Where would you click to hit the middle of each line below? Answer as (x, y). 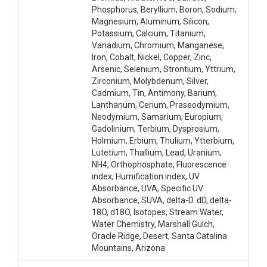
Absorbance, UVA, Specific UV (148, 188)
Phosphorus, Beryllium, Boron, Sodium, (164, 10)
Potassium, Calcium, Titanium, (149, 33)
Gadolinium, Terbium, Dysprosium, (156, 129)
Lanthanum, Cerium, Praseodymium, (161, 105)
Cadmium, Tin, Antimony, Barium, (154, 93)
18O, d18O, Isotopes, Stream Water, (158, 212)
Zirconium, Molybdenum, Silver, (150, 81)
